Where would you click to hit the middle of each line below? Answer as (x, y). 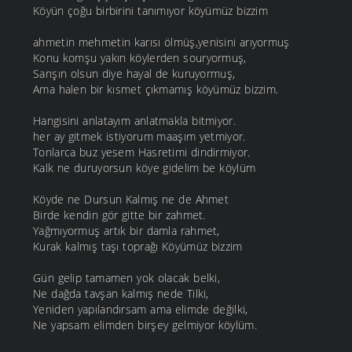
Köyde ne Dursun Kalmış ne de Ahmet (131, 200)
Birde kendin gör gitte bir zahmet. (119, 215)
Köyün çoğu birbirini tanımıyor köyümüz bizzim (150, 11)
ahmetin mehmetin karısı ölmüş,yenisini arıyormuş (161, 42)
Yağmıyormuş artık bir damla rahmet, (126, 231)
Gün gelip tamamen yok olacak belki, (126, 278)
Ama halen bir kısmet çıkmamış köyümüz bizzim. (156, 90)
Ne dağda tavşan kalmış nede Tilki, (121, 294)
